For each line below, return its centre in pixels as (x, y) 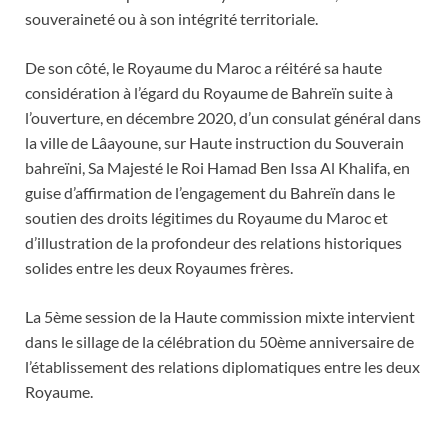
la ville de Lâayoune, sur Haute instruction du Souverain (214, 142)
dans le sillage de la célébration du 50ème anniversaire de (219, 341)
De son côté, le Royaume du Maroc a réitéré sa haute (203, 67)
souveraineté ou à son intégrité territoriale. (171, 18)
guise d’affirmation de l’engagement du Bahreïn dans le (210, 192)
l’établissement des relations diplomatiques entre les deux (222, 366)
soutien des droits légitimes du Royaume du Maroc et (206, 217)
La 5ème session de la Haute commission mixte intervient (220, 316)
